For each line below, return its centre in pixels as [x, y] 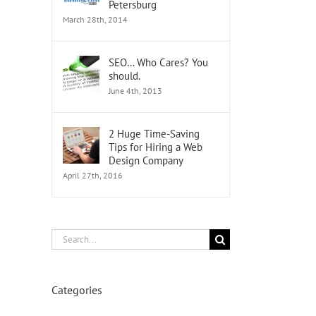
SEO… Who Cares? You [158, 62]
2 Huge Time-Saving [154, 134]
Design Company [146, 160]
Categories [77, 290]
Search [66, 237]
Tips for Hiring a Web [156, 147]
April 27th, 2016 [93, 175]
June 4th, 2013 [135, 91]
